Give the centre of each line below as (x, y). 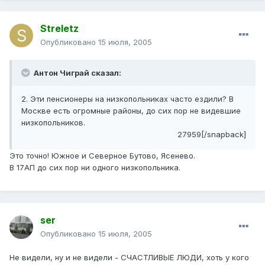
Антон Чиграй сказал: (77, 73)
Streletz (59, 29)
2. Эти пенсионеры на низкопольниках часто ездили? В (127, 99)
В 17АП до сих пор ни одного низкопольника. (95, 168)
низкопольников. (53, 123)
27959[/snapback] (212, 135)
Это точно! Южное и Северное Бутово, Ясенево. (102, 156)
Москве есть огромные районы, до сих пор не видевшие (131, 111)
